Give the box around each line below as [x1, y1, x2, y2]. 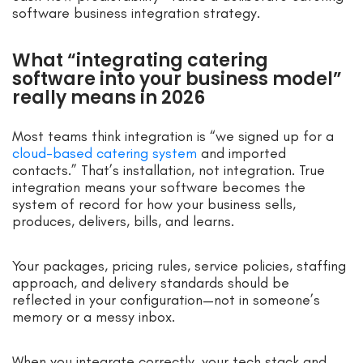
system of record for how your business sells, [12, 194, 296, 213]
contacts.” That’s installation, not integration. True [12, 160, 325, 179]
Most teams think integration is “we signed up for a [12, 126, 334, 145]
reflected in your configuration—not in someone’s [12, 290, 320, 309]
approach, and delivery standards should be [12, 273, 289, 292]
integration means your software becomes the [12, 177, 305, 196]
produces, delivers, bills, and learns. [12, 211, 238, 230]
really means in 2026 [12, 84, 205, 110]
